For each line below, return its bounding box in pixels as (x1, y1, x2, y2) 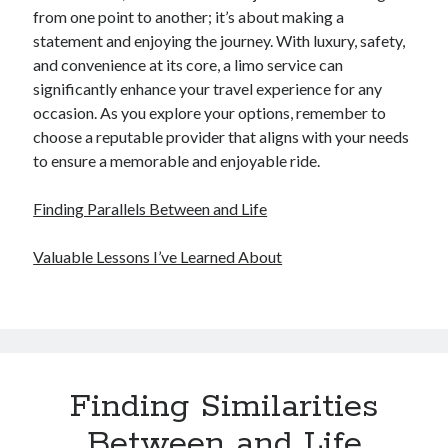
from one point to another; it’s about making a (33, 7, 345, 26)
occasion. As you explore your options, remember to (33, 103, 387, 122)
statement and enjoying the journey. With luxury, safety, (33, 31, 406, 50)
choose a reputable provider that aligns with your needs (33, 127, 410, 146)
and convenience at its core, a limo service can (33, 55, 344, 74)
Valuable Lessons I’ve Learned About (33, 247, 283, 266)
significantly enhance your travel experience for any (33, 79, 383, 98)
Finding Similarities (70, 386, 378, 428)
